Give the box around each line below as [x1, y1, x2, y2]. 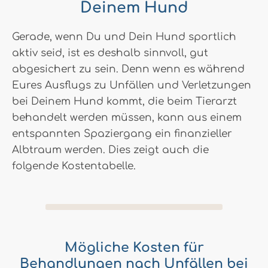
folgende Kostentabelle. [12, 160, 136, 172]
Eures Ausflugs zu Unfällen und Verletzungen [12, 79, 251, 91]
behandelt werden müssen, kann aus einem [12, 111, 242, 123]
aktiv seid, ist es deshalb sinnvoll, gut [12, 47, 208, 59]
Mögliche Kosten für [64, 240, 204, 255]
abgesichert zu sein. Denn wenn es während [12, 63, 245, 75]
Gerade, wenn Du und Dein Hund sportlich [12, 31, 236, 42]
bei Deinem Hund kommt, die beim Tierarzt [12, 95, 237, 107]
